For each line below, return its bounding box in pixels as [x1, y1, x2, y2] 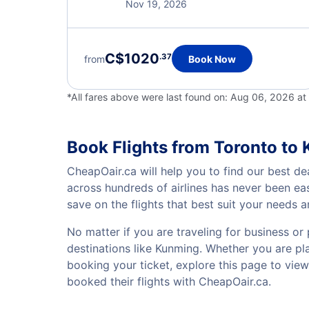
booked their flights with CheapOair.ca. [67, 275, 271, 288]
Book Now [188, 52, 236, 65]
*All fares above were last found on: [67, 91, 230, 103]
